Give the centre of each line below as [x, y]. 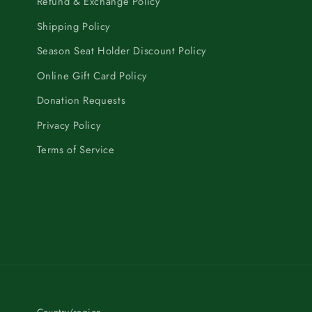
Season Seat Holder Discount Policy [121, 51]
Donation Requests [81, 101]
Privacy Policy [69, 125]
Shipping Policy [73, 26]
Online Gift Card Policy [92, 76]
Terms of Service [76, 150]
